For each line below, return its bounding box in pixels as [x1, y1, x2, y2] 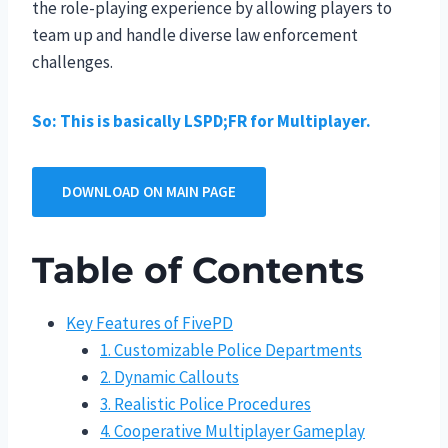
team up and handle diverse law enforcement [32, 23, 358, 46]
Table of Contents [32, 247, 364, 292]
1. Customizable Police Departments [100, 338, 362, 361]
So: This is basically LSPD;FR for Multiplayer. [32, 109, 371, 132]
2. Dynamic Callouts [100, 365, 239, 388]
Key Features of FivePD [66, 311, 233, 334]
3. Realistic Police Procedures [100, 392, 311, 415]
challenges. [32, 50, 113, 73]
